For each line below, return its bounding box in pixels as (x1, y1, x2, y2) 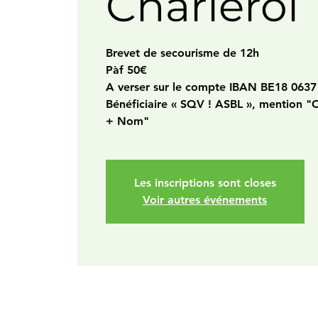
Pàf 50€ (105, 63, 147, 77)
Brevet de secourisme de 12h (105, 46, 259, 60)
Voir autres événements (143, 193, 267, 207)
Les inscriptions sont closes (133, 176, 276, 190)
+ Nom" (105, 114, 149, 128)
